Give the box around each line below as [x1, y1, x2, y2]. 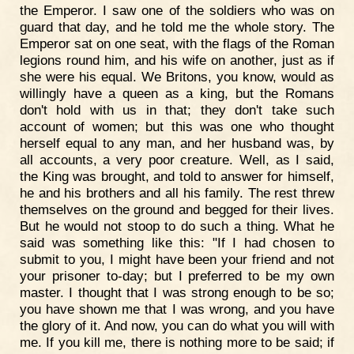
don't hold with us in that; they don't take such [20, 101, 334, 118]
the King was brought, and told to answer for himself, [20, 168, 334, 184]
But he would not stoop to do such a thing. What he [20, 217, 334, 234]
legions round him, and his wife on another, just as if [20, 51, 334, 68]
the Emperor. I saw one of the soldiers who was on [20, 2, 334, 18]
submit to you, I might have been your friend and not [20, 250, 334, 267]
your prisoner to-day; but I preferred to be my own [20, 267, 334, 284]
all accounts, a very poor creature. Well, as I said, [20, 151, 334, 168]
